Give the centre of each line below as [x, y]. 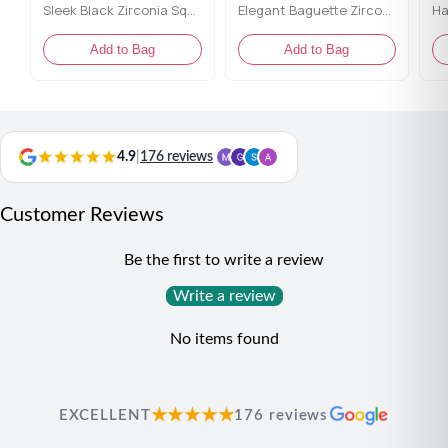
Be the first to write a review [224, 260]
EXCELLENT [104, 416]
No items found [224, 339]
